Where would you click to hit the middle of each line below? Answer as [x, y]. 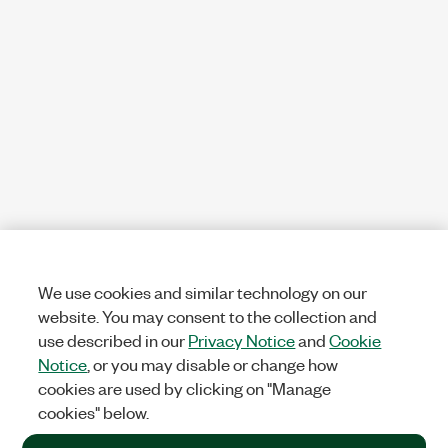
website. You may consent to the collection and [208, 316]
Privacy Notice [242, 340]
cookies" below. [94, 412]
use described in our [113, 340]
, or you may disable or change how [213, 364]
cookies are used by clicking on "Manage [185, 388]
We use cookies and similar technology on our [203, 292]
